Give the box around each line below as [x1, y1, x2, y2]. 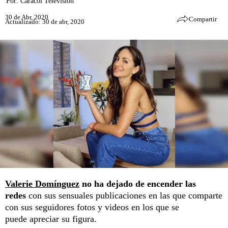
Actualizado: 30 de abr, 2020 [5, 17, 84, 25]
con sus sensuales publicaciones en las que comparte [28, 190, 222, 201]
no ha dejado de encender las [79, 178, 196, 189]
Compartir [189, 15, 217, 23]
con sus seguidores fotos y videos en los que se [5, 202, 179, 212]
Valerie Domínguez [5, 178, 79, 189]
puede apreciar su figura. [5, 213, 97, 224]
